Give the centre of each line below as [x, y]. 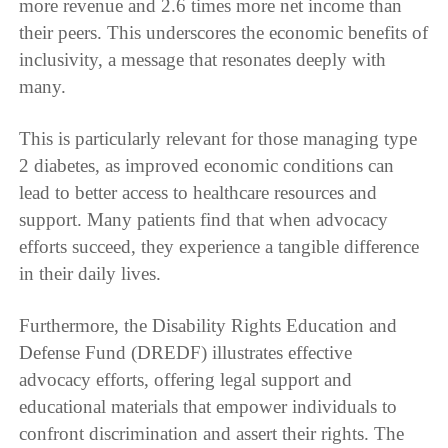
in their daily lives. [90, 273]
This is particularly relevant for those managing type [218, 138]
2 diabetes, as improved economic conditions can [207, 165]
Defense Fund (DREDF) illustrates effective [186, 352]
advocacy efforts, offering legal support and [186, 379]
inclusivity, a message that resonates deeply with [203, 59]
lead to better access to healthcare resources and [198, 192]
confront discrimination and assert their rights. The [212, 433]
